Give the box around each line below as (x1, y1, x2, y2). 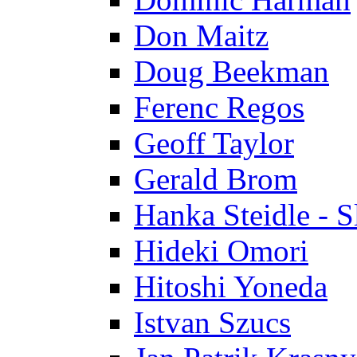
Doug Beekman (134, 53, 329, 88)
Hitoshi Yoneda (134, 269, 328, 304)
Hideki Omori (134, 233, 308, 268)
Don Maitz (134, 18, 269, 53)
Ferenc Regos (134, 89, 304, 124)
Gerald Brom (134, 161, 297, 196)
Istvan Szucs (134, 304, 291, 339)
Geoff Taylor (134, 125, 294, 160)
